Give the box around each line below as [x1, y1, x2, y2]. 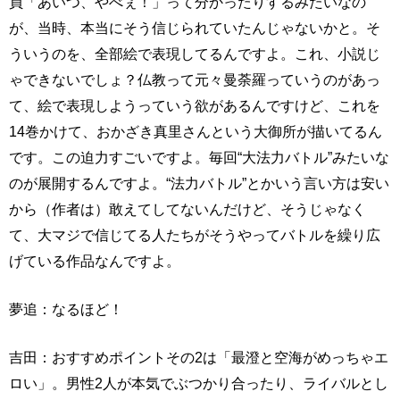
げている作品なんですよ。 [9, 253, 180, 270]
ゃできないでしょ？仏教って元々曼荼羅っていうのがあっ [9, 71, 380, 88]
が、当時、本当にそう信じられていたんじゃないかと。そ [9, 20, 380, 37]
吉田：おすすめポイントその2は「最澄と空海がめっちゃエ [9, 349, 388, 366]
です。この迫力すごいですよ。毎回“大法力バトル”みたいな [9, 149, 389, 166]
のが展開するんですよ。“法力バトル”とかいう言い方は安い [9, 175, 389, 192]
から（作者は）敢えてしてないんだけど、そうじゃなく [9, 201, 366, 218]
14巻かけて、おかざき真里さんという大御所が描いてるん [9, 123, 382, 140]
